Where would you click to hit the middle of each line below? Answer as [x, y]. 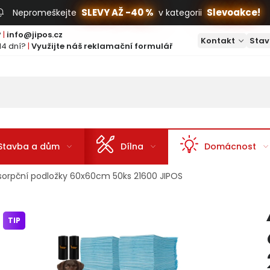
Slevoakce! [233, 12]
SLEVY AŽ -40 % [117, 12]
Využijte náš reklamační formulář [102, 46]
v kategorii [180, 13]
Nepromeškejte [46, 13]
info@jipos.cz [34, 35]
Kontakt [218, 40]
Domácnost [230, 146]
